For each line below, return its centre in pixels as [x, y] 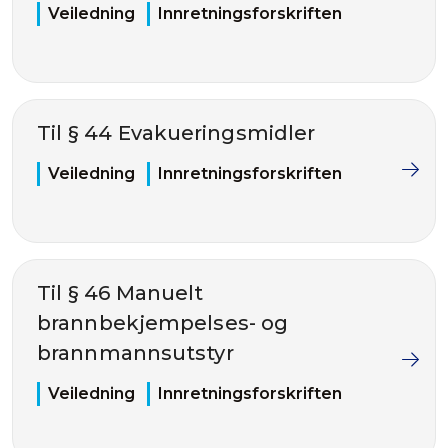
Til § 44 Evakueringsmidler [176, 133]
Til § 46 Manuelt [120, 293]
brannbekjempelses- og [163, 323]
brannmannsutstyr [135, 353]
